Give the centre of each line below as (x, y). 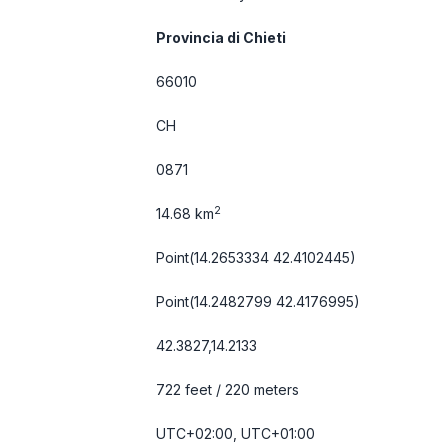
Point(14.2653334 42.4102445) (256, 257)
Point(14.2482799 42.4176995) (258, 301)
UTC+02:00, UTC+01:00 (235, 433)
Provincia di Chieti (221, 37)
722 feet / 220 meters (227, 389)
